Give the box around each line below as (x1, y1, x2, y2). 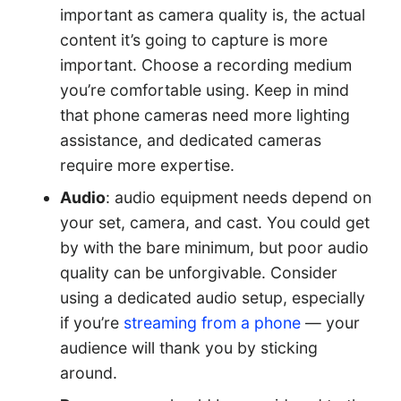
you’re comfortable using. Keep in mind (60, 81, 350, 100)
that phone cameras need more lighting (60, 106, 351, 125)
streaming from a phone (119, 313, 302, 333)
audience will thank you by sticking (60, 338, 319, 358)
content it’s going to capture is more (60, 30, 328, 50)
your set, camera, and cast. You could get (60, 213, 371, 233)
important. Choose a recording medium (60, 55, 353, 75)
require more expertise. (60, 156, 235, 175)
